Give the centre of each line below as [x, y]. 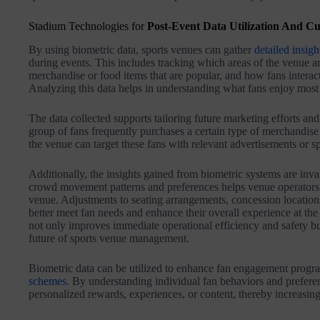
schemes [47, 281]
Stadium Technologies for [88, 26]
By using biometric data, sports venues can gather [141, 49]
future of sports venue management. [109, 238]
